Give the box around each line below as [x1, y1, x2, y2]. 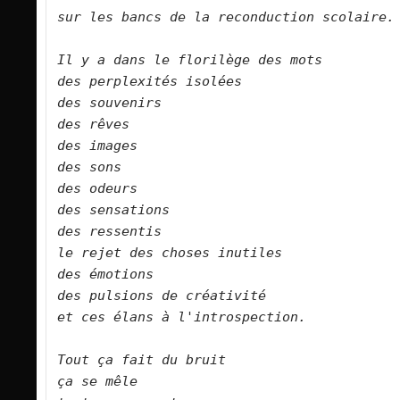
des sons [57, 159, 146, 176]
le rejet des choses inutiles [57, 245, 314, 262]
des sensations [57, 202, 194, 219]
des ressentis [57, 223, 186, 240]
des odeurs [57, 180, 162, 197]
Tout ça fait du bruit [57, 352, 250, 369]
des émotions [57, 266, 178, 283]
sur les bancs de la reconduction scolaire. [57, 9, 395, 26]
